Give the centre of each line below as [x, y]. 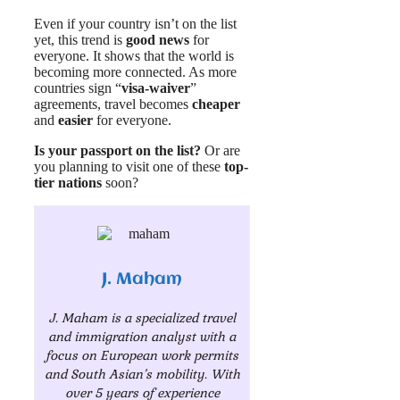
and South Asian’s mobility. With [142, 374]
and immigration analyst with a [142, 336]
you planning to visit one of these [129, 167]
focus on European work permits [142, 355]
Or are [221, 151]
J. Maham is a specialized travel [142, 317]
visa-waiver [156, 88]
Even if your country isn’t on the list [135, 24]
